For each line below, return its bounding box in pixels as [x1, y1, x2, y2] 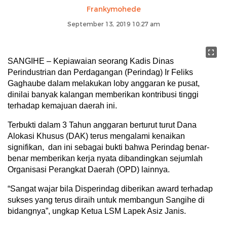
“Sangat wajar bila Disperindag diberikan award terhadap [8, 184, 213, 193]
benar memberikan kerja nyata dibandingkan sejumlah [8, 154, 203, 163]
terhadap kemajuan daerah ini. [8, 101, 117, 110]
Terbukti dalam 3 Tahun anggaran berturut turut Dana [8, 120, 197, 129]
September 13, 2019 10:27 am [67, 20, 160, 28]
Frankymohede [86, 4, 141, 14]
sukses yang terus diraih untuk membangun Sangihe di [8, 195, 205, 204]
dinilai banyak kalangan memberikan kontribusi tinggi [8, 90, 199, 99]
